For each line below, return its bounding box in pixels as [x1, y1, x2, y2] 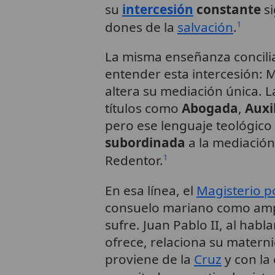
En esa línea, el [104, 182, 196, 199]
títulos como [104, 99, 182, 117]
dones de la [104, 18, 177, 36]
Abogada [181, 99, 238, 117]
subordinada [104, 134, 185, 152]
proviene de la [104, 250, 194, 268]
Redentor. [104, 152, 163, 169]
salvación [177, 18, 233, 36]
